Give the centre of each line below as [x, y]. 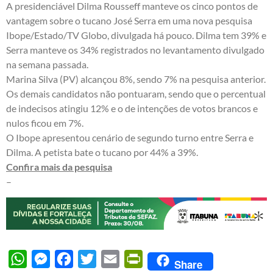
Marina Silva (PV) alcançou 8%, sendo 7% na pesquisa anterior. [136, 79]
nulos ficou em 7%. [45, 123]
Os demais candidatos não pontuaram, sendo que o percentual [136, 94]
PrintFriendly [171, 258]
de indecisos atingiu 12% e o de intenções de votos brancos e [132, 108]
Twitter [112, 258]
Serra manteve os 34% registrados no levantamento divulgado [135, 50]
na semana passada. [47, 65]
